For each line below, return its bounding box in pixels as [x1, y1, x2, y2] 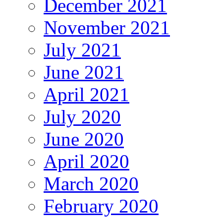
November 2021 [44, 17, 170, 39]
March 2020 [44, 173, 139, 195]
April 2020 [44, 151, 129, 172]
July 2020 [44, 106, 121, 128]
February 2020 [44, 195, 159, 217]
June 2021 [44, 61, 124, 83]
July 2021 [44, 39, 121, 61]
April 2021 [44, 84, 129, 106]
